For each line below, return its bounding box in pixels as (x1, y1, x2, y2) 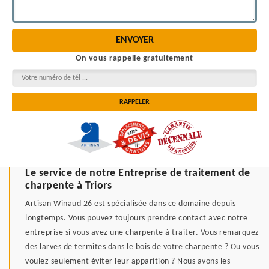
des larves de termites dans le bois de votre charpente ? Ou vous (25, 243, 259, 252)
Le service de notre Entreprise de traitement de (25, 168, 250, 180)
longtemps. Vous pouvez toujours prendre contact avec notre (25, 214, 247, 223)
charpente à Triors (25, 180, 112, 192)
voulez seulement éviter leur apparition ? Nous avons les (25, 257, 230, 267)
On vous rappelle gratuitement (76, 54, 193, 64)
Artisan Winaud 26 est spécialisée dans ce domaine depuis (25, 199, 235, 209)
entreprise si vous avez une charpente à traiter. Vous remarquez (25, 228, 259, 238)
